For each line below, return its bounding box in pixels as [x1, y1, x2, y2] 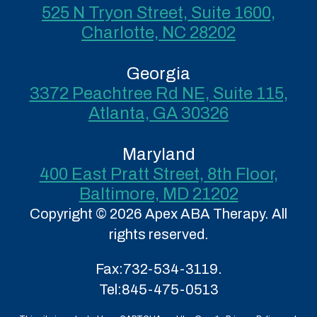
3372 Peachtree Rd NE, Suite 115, [29, 84, 288, 103]
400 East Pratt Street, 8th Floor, [39, 165, 278, 183]
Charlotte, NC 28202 [81, 23, 236, 42]
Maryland [122, 145, 195, 163]
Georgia [127, 64, 190, 83]
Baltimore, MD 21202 [79, 185, 238, 203]
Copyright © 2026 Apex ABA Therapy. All [30, 206, 287, 221]
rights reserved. [108, 226, 209, 242]
